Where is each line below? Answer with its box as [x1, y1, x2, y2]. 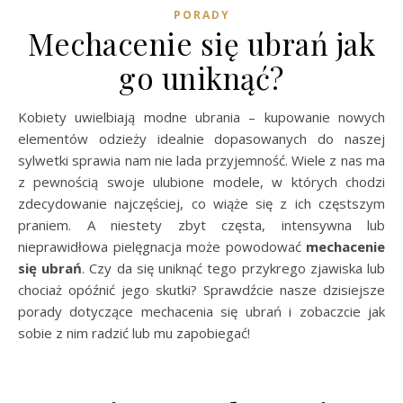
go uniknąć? [119, 57, 284, 97]
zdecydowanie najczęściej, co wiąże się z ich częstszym [18, 193, 385, 212]
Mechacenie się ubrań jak [28, 22, 375, 63]
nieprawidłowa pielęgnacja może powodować [18, 237, 306, 255]
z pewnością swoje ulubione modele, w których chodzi [18, 172, 385, 191]
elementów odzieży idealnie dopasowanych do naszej [18, 129, 385, 148]
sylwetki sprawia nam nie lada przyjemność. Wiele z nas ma [18, 150, 385, 169]
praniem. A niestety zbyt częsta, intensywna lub [18, 215, 385, 234]
